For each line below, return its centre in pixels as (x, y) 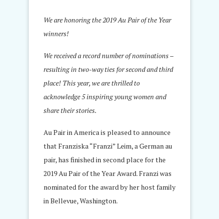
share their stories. (70, 110)
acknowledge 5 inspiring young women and (105, 97)
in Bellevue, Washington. (81, 201)
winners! (56, 33)
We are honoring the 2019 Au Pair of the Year (107, 20)
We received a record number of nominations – (109, 55)
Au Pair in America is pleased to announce (107, 132)
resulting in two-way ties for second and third (108, 69)
